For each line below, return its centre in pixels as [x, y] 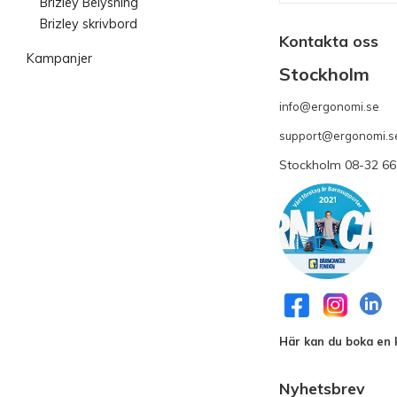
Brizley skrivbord [89, 24]
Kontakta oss [329, 41]
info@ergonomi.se [329, 107]
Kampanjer [59, 58]
